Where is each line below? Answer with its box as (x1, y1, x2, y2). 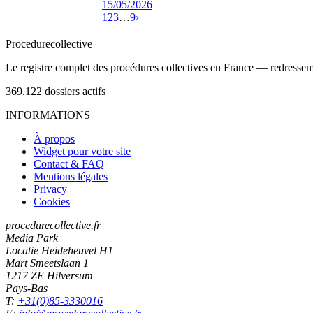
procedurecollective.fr (6, 219, 101, 231)
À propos (34, 132, 75, 145)
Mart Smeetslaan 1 (6, 256, 89, 269)
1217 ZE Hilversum (6, 269, 93, 282)
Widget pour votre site (34, 145, 131, 157)
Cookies (34, 195, 70, 208)
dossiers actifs (45, 85, 105, 97)
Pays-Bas (6, 282, 48, 294)
